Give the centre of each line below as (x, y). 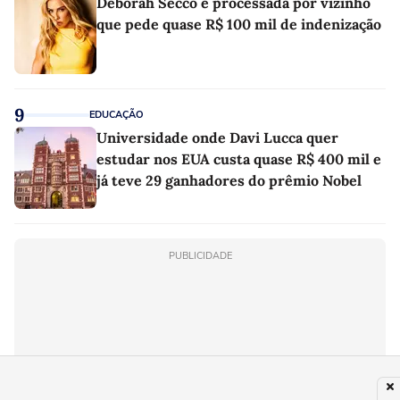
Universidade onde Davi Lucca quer (217, 137)
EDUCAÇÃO (117, 114)
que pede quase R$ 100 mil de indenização (239, 24)
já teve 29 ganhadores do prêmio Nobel (229, 180)
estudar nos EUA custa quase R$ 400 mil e (239, 158)
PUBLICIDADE (200, 255)
